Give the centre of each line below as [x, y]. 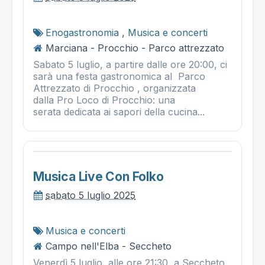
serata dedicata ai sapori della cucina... [119, 112]
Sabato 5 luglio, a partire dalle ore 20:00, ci [130, 64]
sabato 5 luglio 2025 [91, 195]
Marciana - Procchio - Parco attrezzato [135, 48]
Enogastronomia [82, 33]
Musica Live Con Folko [98, 177]
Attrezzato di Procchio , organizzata [114, 88]
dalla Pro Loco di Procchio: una [104, 100]
